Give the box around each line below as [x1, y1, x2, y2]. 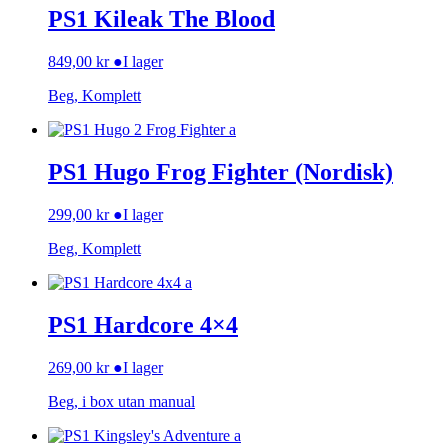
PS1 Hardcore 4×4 [48, 312, 238, 338]
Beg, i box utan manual [48, 392, 195, 410]
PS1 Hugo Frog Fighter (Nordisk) [48, 159, 393, 186]
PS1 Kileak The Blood [48, 6, 275, 33]
